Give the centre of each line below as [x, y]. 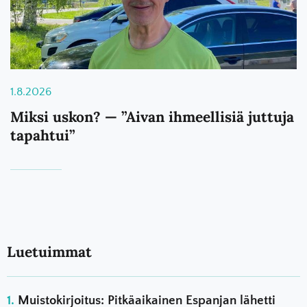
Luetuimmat [49, 252]
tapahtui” [43, 136]
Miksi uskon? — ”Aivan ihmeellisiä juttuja [152, 117]
